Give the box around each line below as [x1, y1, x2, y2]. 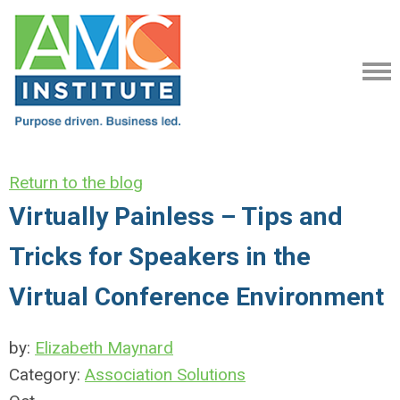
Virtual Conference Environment [9, 282, 384, 312]
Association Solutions [85, 364, 246, 385]
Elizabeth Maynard [35, 337, 173, 358]
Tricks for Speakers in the [9, 242, 311, 271]
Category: [9, 364, 85, 385]
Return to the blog [9, 172, 143, 193]
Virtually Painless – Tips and [9, 202, 343, 231]
